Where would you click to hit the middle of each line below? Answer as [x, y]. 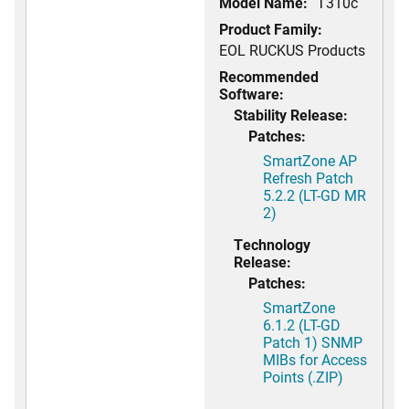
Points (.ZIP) [303, 377]
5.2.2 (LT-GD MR [315, 195]
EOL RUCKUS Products [292, 50]
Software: [252, 94]
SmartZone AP [310, 161]
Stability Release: [291, 115]
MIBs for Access [315, 360]
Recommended [269, 77]
